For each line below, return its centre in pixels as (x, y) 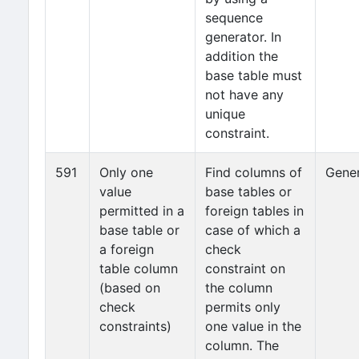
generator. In (243, 37)
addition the (242, 56)
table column (139, 268)
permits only (243, 307)
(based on (130, 288)
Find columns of (254, 172)
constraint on (245, 268)
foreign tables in (254, 211)
